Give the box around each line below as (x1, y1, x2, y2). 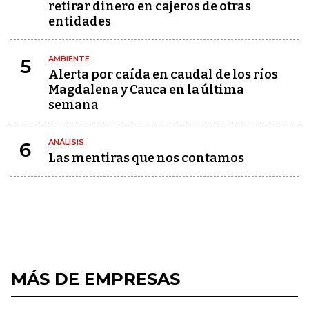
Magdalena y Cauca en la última (48, 82, 244, 97)
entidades (48, 14, 111, 29)
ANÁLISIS (48, 137, 84, 147)
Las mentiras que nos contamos (48, 150, 244, 166)
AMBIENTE (48, 54, 90, 63)
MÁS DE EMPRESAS (11, 269, 180, 289)
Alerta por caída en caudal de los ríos (48, 67, 278, 82)
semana (48, 97, 99, 112)
